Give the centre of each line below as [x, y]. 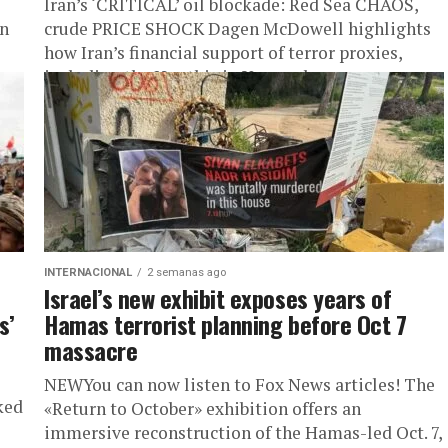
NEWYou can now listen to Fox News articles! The [239, 384]
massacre [91, 350]
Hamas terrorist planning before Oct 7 [225, 324]
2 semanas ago [186, 272]
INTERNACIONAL [88, 272]
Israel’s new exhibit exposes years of [218, 298]
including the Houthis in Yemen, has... [193, 76]
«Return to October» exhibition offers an [202, 408]
